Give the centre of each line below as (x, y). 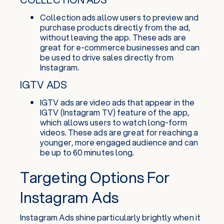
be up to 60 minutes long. (87, 152)
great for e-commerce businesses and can (120, 47)
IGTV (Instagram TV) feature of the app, (115, 112)
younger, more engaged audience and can (119, 142)
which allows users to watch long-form (113, 122)
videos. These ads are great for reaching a (119, 132)
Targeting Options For (95, 177)
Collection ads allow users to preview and (119, 17)
